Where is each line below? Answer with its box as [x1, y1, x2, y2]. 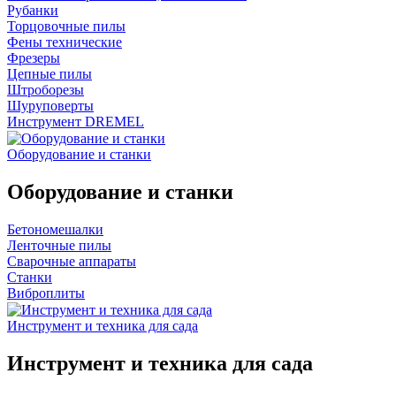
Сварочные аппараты [7, 254, 136, 269]
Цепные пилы [7, 65, 92, 81]
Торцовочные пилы [7, 18, 126, 34]
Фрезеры [7, 49, 60, 65]
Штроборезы [7, 81, 84, 97]
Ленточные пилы [7, 238, 111, 253]
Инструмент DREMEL [7, 113, 144, 129]
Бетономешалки [7, 222, 103, 237]
